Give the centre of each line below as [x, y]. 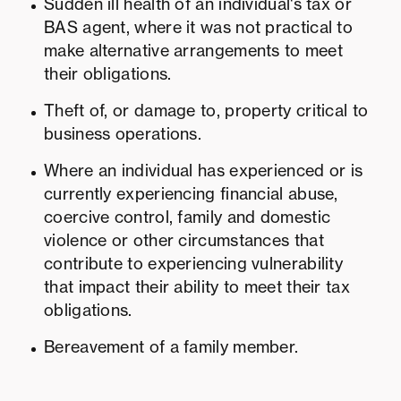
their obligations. [108, 74]
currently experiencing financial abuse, [191, 194]
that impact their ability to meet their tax [197, 287]
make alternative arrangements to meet [194, 51]
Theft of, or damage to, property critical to [206, 111]
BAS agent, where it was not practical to [198, 28]
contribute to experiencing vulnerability [193, 264]
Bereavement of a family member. [171, 347]
